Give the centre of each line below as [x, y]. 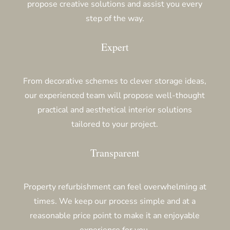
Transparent [115, 152]
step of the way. [115, 18]
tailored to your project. [115, 124]
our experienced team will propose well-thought [115, 95]
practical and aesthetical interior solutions [115, 110]
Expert [115, 47]
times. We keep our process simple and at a [115, 201]
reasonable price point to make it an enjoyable [115, 215]
